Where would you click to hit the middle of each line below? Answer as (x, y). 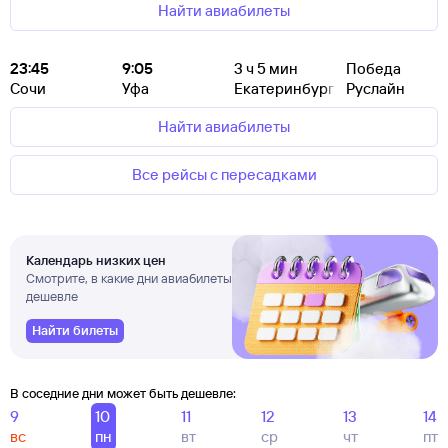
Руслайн (375, 88)
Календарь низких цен (96, 260)
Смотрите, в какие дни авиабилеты (129, 278)
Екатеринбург (284, 88)
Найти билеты (75, 330)
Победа (373, 68)
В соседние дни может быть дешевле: (123, 393)
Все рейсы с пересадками (224, 174)
